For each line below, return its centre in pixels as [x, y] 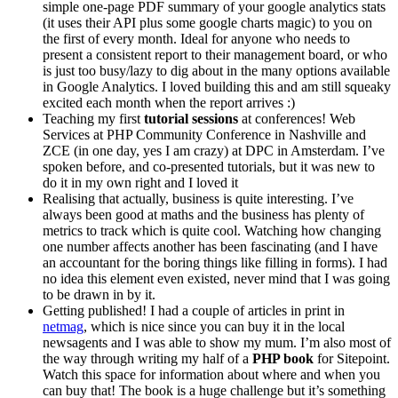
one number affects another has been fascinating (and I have [210, 246]
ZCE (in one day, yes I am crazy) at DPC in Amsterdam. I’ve [214, 150]
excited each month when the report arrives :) [169, 102]
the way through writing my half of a [146, 358]
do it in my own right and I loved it [140, 182]
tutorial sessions [189, 118]
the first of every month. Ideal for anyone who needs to [196, 38]
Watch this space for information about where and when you [211, 374]
